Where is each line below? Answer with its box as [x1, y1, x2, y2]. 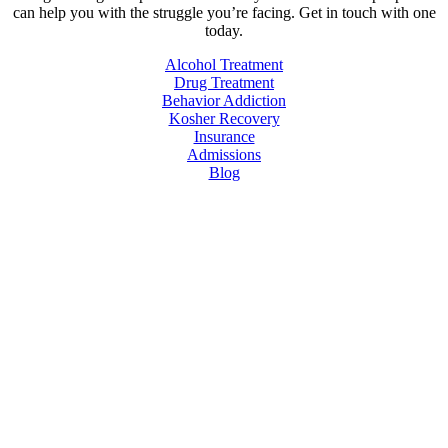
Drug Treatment [174, 73, 274, 91]
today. [205, 21, 243, 39]
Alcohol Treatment [165, 55, 283, 73]
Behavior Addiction [162, 91, 286, 109]
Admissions [187, 145, 261, 163]
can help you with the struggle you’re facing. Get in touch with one [12, 3, 436, 21]
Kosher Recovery [168, 109, 280, 127]
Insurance [193, 127, 255, 145]
